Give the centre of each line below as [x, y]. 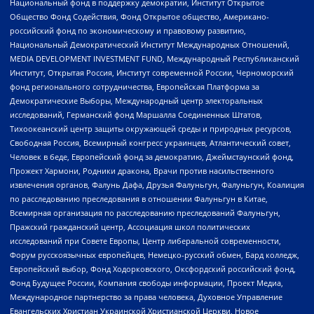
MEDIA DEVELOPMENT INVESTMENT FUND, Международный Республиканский [155, 59]
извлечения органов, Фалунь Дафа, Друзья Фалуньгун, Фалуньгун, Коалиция [157, 185]
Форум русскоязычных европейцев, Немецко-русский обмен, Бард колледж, [155, 255]
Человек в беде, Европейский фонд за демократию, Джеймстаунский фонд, [152, 157]
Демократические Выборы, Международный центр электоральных [136, 101]
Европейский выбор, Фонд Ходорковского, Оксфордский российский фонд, [153, 269]
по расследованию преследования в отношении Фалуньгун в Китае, [139, 199]
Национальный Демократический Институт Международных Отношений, [150, 45]
